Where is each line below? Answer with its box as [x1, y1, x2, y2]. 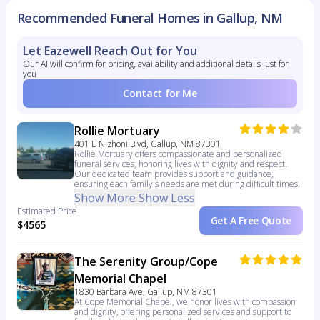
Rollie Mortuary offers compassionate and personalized [74, 148, 282, 161]
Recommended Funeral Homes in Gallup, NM [17, 9, 283, 27]
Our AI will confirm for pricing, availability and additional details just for [23, 58, 289, 71]
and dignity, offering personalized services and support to [74, 306, 291, 319]
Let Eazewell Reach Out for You [23, 43, 197, 59]
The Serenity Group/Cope [74, 254, 218, 270]
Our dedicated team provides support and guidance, [74, 168, 274, 181]
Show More [74, 190, 136, 206]
